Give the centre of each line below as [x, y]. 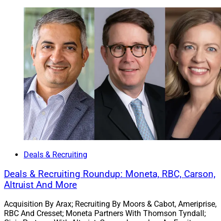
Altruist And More [40, 185]
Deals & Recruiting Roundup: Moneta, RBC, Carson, [110, 174]
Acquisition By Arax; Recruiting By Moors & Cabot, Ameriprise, [110, 204]
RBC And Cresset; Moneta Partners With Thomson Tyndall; [105, 214]
